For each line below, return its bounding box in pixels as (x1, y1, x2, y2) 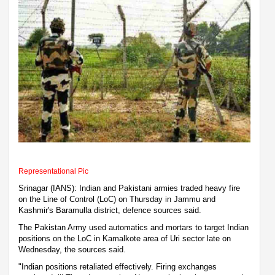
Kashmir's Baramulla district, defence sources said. (18, 205, 201, 215)
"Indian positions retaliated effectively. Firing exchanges (18, 261, 217, 271)
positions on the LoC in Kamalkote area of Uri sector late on (18, 233, 231, 243)
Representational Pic (18, 166, 88, 176)
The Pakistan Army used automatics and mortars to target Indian (18, 222, 249, 232)
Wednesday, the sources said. (18, 244, 126, 254)
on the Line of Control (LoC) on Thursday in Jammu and (18, 194, 215, 204)
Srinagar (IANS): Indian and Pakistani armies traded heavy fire (18, 183, 240, 193)
